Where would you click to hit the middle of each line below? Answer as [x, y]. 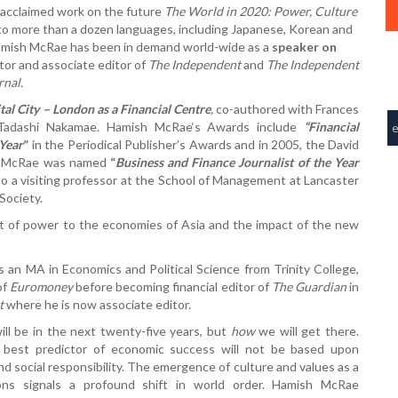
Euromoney [43, 286]
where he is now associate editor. [97, 304]
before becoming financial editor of [174, 286]
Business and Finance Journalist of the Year [237, 162]
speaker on [304, 46]
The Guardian [309, 286]
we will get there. [309, 330]
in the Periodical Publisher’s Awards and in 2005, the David [194, 144]
